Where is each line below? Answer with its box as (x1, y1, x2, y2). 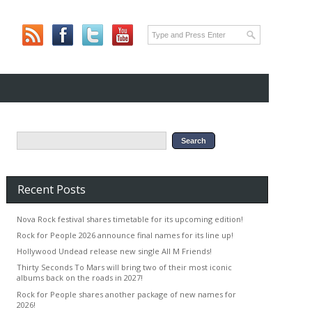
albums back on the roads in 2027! (16, 272, 143, 283)
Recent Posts (17, 181, 86, 198)
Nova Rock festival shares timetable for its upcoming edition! (16, 213, 243, 224)
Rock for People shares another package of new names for (16, 288, 236, 299)
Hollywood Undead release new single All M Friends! (16, 246, 212, 257)
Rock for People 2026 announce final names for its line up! (16, 229, 233, 240)
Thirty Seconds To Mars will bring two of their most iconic (16, 262, 232, 273)
